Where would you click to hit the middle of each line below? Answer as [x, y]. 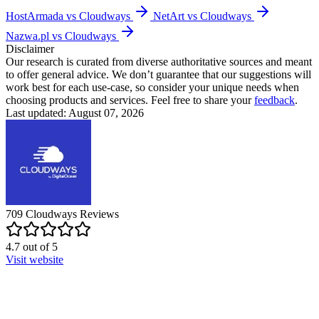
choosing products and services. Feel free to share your [130, 100]
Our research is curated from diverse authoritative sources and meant [159, 61]
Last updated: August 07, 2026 [75, 113]
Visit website [35, 259]
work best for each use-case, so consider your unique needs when [152, 87]
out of [36, 246]
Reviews [98, 214]
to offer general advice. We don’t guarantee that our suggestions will [158, 74]
